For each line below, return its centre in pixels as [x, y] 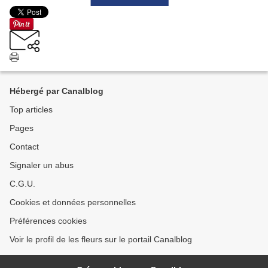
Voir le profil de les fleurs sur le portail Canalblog [101, 240]
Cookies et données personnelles [73, 202]
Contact [24, 147]
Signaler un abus [42, 165]
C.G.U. [22, 184]
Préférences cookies [48, 221]
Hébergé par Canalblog [57, 91]
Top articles [31, 110]
